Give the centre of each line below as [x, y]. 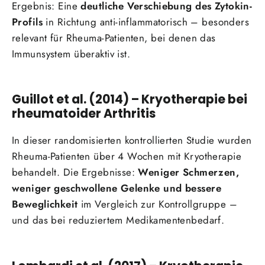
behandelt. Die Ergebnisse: [75, 172]
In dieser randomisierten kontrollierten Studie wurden [132, 140]
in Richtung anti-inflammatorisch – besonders [146, 22]
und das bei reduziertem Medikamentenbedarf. [118, 220]
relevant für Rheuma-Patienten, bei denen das [114, 38]
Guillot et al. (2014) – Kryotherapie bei [130, 99]
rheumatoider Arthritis [84, 113]
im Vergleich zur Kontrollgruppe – [157, 204]
